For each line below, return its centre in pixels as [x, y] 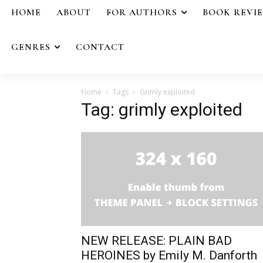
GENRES [31, 47]
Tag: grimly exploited [162, 109]
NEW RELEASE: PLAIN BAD [156, 240]
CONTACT [100, 47]
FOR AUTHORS [142, 12]
